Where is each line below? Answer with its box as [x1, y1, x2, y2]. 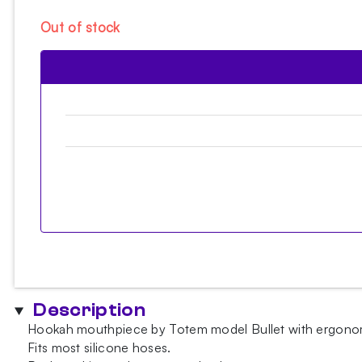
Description [33, 300, 146, 320]
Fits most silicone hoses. [27, 339, 171, 356]
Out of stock [40, 18, 120, 36]
